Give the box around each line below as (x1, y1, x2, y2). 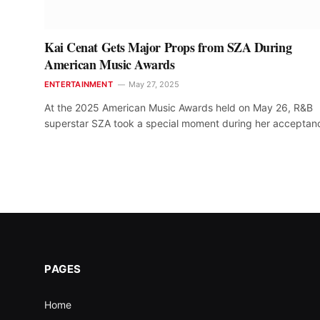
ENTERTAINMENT (44, 79, 113, 89)
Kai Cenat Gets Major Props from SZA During (44, 37, 292, 56)
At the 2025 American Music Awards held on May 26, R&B (44, 101, 313, 114)
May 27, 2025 (128, 79, 179, 89)
